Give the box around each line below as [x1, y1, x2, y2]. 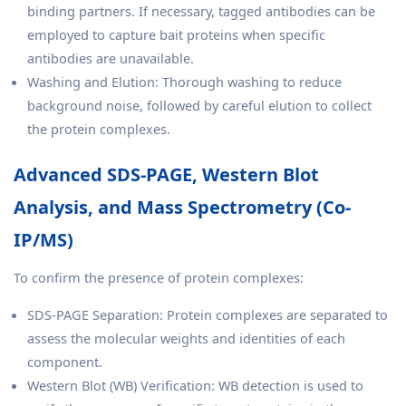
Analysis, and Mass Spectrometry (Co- [14, 194, 351, 219]
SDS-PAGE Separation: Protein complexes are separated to [27, 304, 388, 324]
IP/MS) [14, 227, 73, 252]
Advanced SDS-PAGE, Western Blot [14, 161, 319, 187]
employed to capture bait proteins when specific [27, 24, 325, 43]
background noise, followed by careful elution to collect [27, 95, 372, 114]
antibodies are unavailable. [27, 48, 194, 67]
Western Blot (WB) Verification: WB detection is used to [27, 375, 363, 394]
